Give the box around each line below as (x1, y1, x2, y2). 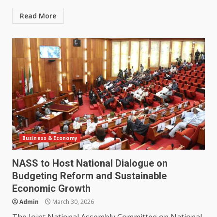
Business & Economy (22, 135, 77, 142)
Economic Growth (12, 183, 91, 195)
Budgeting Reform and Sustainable (12, 170, 167, 182)
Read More (20, 11, 56, 21)
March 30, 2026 (51, 198, 94, 206)
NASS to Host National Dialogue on (12, 157, 168, 170)
